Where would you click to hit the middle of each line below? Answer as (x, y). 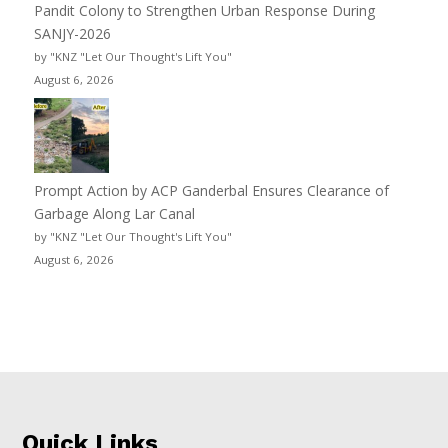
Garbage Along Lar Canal (114, 213)
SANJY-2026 (72, 33)
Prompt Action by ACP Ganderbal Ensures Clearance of (211, 190)
